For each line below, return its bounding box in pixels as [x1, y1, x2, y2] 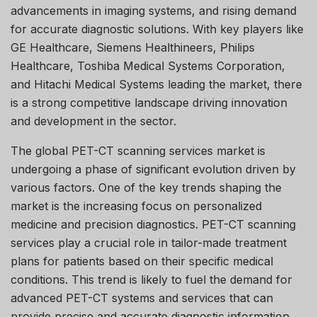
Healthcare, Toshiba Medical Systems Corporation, [11, 58, 285, 73]
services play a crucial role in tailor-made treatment [11, 235, 287, 250]
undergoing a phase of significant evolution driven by [11, 161, 296, 176]
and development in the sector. [11, 113, 176, 128]
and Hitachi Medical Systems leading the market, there [11, 76, 302, 91]
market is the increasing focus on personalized [11, 198, 262, 213]
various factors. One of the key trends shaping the [11, 180, 282, 195]
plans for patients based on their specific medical [11, 253, 273, 268]
